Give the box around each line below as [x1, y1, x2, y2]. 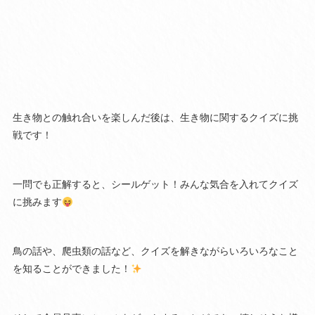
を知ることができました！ [12, 263, 131, 275]
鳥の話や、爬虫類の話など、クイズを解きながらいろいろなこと [12, 245, 298, 257]
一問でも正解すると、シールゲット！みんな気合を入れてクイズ [12, 179, 298, 191]
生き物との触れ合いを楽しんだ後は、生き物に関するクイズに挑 [12, 112, 298, 124]
